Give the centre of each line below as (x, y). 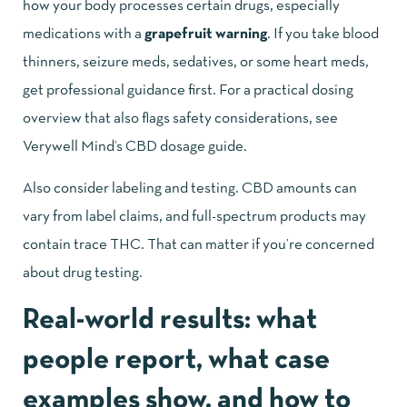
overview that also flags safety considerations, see (180, 119)
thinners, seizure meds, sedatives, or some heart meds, (196, 63)
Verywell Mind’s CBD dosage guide (133, 147)
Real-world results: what (170, 321)
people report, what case (176, 361)
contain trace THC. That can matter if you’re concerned (199, 245)
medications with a (84, 35)
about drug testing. (83, 273)
